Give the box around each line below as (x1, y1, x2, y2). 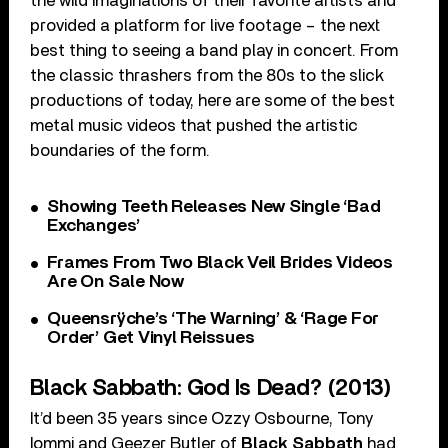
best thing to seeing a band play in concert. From (30, 41, 399, 59)
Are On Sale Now (47, 272, 184, 291)
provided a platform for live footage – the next (30, 16, 381, 34)
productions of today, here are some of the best (30, 91, 396, 109)
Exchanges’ (47, 216, 141, 235)
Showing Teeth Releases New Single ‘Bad (47, 197, 381, 216)
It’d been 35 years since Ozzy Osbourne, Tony (30, 409, 374, 427)
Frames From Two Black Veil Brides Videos (47, 253, 393, 272)
